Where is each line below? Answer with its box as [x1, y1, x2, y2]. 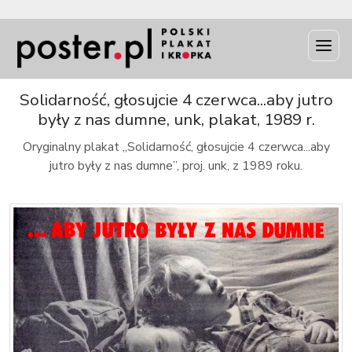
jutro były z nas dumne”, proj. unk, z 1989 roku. [49, 157, 302, 174]
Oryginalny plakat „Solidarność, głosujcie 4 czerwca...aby [22, 138, 330, 156]
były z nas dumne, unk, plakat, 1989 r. [37, 108, 315, 130]
